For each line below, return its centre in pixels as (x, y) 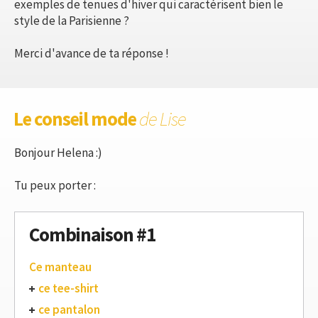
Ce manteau (60, 267)
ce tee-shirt (68, 288)
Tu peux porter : (55, 185)
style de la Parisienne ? (72, 20)
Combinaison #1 (92, 234)
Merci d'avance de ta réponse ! (92, 53)
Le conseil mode (76, 118)
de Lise (163, 118)
